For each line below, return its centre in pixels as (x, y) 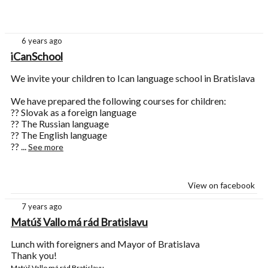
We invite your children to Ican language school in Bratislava (133, 78)
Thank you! (34, 255)
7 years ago (42, 207)
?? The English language (59, 135)
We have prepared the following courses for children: (118, 101)
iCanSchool (37, 57)
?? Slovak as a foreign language (74, 112)
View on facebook (221, 185)
